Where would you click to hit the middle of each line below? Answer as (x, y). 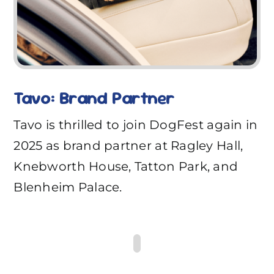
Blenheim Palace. (68, 187)
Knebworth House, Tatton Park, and (126, 167)
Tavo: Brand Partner (94, 98)
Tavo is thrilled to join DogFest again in (136, 125)
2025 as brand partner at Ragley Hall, (128, 146)
